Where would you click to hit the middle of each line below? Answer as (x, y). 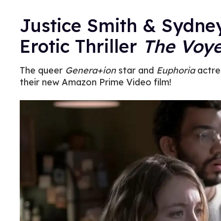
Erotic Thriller (81, 46)
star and (136, 70)
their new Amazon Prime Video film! (95, 82)
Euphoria (176, 70)
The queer (42, 70)
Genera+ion (91, 70)
